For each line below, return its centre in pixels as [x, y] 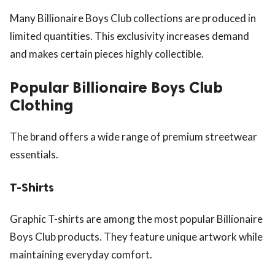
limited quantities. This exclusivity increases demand [130, 36]
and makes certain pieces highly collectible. [107, 54]
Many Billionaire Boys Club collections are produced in [133, 18]
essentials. [34, 155]
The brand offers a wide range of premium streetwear [134, 137]
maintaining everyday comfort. [81, 255]
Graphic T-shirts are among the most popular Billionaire [136, 219]
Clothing [41, 106]
